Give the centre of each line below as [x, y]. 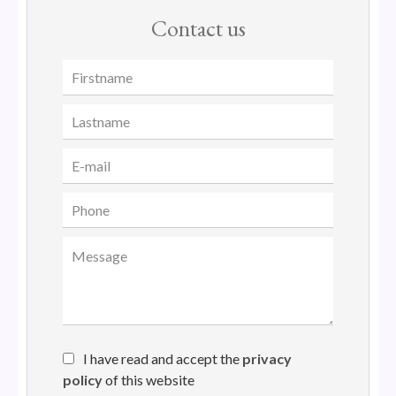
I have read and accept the [163, 358]
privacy [267, 358]
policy [83, 379]
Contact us [198, 28]
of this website [148, 379]
